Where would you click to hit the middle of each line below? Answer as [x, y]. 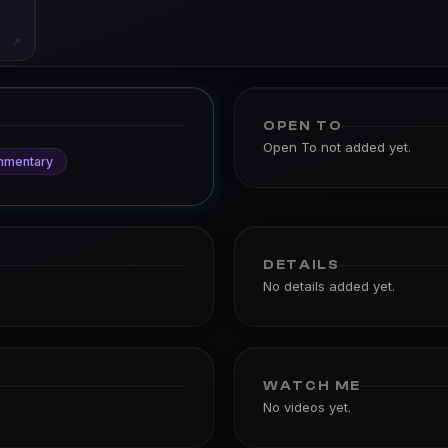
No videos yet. [307, 407]
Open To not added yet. [337, 147]
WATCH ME [312, 385]
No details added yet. [329, 286]
